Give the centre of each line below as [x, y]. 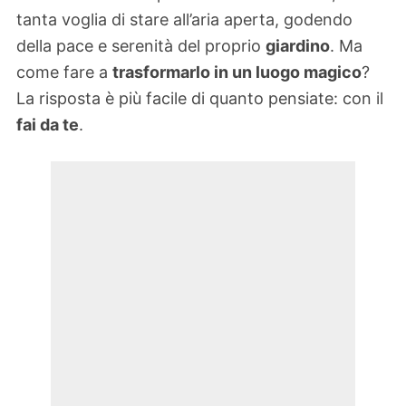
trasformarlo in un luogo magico [237, 72]
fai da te [48, 125]
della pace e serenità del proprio [141, 46]
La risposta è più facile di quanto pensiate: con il [200, 99]
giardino [298, 46]
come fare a [64, 72]
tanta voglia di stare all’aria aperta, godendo [184, 20]
